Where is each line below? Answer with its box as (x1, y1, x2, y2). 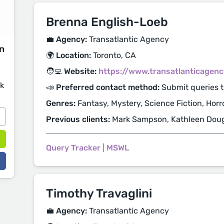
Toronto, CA (91, 50, 136, 60)
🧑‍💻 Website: (46, 66, 96, 76)
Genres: (46, 98, 75, 108)
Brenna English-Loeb (46, 15, 168, 29)
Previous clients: (46, 114, 110, 124)
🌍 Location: (46, 50, 91, 60)
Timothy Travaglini (46, 186, 152, 200)
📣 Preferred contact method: (46, 82, 159, 92)
